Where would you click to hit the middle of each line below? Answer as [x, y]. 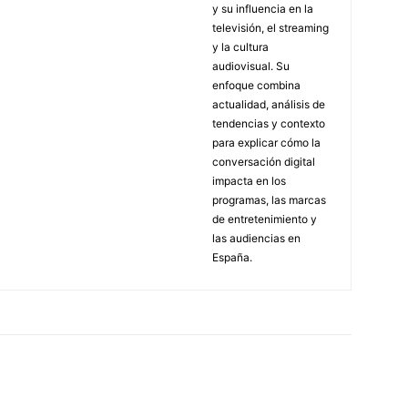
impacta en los [249, 180]
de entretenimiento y [265, 219]
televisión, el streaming [270, 27]
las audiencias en [256, 238]
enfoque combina [256, 85]
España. [232, 257]
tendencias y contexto [269, 123]
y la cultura [240, 46]
